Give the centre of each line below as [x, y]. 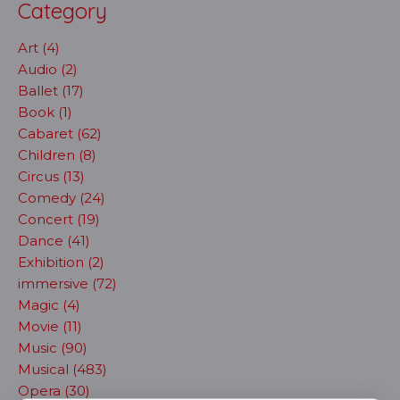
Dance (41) [54, 241]
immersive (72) [67, 283]
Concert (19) [59, 219]
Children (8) [57, 155]
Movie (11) [50, 326]
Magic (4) [49, 305]
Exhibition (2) [61, 262]
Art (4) [39, 48]
